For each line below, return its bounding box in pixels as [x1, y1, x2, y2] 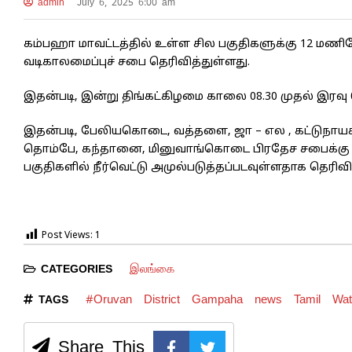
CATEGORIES [35, 262, 118, 277]
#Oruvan [85, 291, 132, 307]
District [143, 291, 180, 307]
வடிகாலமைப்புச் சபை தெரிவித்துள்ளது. [24, 56, 250, 70]
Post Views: [42, 230, 93, 242]
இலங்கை [129, 261, 174, 277]
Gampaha [191, 291, 243, 307]
